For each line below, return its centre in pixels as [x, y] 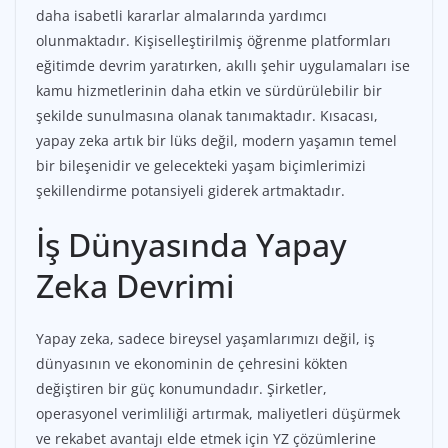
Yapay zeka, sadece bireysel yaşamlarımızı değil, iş [205, 339]
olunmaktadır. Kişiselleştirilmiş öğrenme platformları [213, 41]
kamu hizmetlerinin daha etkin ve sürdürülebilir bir [209, 91]
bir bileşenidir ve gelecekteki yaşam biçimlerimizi [201, 166]
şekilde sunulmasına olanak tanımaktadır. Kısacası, [207, 116]
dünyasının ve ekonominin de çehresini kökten [192, 364]
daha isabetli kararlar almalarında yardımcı [181, 16]
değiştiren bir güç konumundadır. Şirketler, [181, 389]
